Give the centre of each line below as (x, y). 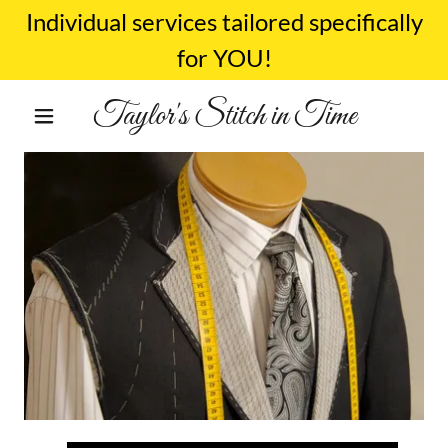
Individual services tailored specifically (224, 21)
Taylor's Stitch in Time (224, 116)
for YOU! (224, 57)
